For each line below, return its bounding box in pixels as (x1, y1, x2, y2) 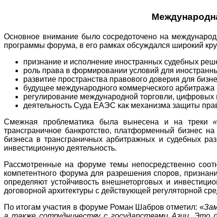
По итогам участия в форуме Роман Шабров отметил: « (4, 202, 204, 211)
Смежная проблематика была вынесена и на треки (4, 117, 213, 126)
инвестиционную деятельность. (4, 143, 117, 152)
